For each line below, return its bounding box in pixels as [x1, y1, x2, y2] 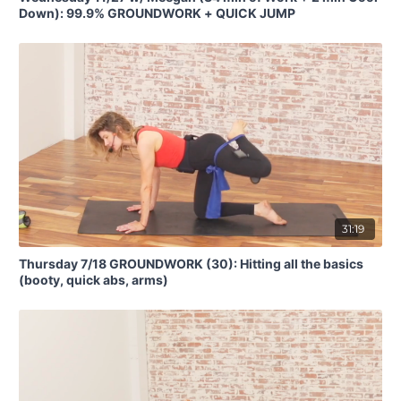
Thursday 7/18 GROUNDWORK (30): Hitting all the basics [19, 255, 363, 271]
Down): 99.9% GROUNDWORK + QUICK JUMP [19, 5, 295, 21]
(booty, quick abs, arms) [19, 271, 168, 287]
